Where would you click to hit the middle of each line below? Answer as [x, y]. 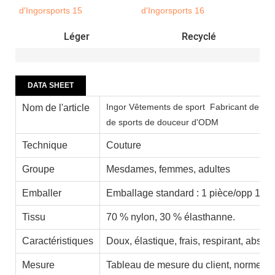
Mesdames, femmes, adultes [168, 169]
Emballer [42, 193]
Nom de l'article [56, 107]
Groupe [38, 169]
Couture [124, 145]
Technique [45, 145]
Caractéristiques [58, 241]
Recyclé [199, 37]
